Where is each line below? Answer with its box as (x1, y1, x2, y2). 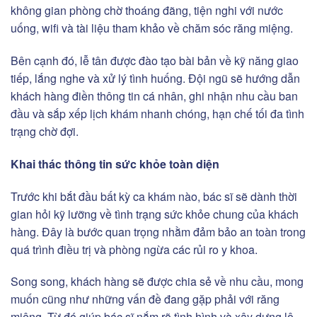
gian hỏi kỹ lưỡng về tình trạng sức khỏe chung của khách (11, 205, 299, 222)
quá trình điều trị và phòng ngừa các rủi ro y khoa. (11, 241, 258, 258)
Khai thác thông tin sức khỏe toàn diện (11, 155, 219, 172)
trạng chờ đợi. (11, 122, 79, 139)
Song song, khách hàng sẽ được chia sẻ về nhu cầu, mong (11, 273, 304, 290)
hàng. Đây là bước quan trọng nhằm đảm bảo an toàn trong (11, 223, 306, 240)
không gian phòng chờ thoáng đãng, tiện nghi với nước (11, 2, 283, 19)
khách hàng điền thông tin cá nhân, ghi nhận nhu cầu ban (11, 87, 298, 104)
